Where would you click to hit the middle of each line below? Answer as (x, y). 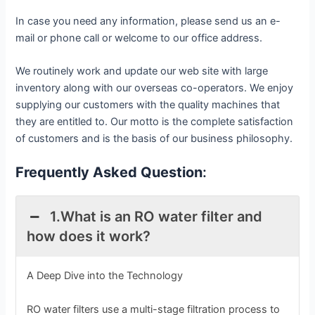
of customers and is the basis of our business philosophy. (154, 138)
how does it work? (89, 237)
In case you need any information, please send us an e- (148, 21)
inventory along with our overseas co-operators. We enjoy (155, 88)
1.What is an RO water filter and (156, 217)
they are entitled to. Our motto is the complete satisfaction (155, 121)
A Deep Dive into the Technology (105, 276)
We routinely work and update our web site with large (142, 71)
